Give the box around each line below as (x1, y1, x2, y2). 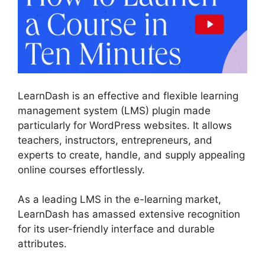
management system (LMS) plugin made (18, 104, 211, 117)
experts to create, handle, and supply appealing (18, 148, 245, 161)
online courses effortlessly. (18, 163, 145, 176)
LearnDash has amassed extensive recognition (18, 208, 240, 221)
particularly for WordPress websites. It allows (18, 119, 232, 131)
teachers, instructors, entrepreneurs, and (18, 134, 212, 146)
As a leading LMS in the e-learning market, (18, 193, 221, 206)
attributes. (18, 238, 67, 250)
